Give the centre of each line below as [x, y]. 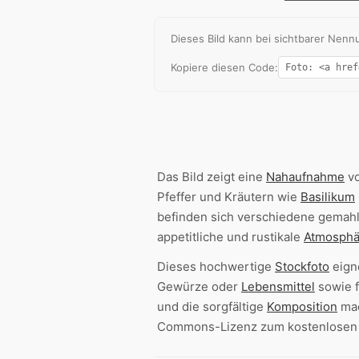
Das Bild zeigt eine [212, 177]
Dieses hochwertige [216, 267]
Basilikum [328, 197]
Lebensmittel [278, 287]
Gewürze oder [199, 287]
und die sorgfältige [212, 307]
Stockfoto [302, 267]
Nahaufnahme [305, 177]
